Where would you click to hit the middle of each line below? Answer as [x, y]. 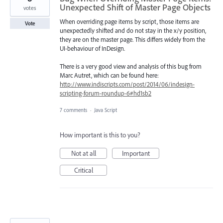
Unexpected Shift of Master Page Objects [135, 7]
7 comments [73, 110]
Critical [83, 170]
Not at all [83, 154]
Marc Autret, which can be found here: [109, 75]
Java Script [106, 110]
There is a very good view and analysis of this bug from [131, 66]
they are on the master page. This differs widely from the [132, 39]
